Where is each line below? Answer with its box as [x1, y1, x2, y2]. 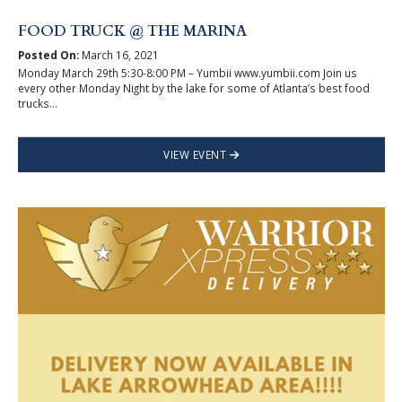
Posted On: [17, 47, 79, 62]
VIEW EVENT [163, 146, 230, 162]
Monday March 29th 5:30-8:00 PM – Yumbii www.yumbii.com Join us [17, 65, 357, 80]
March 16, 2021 [78, 47, 159, 62]
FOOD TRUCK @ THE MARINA [17, 22, 247, 42]
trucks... [17, 95, 57, 110]
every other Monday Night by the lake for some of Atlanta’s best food [17, 80, 370, 95]
